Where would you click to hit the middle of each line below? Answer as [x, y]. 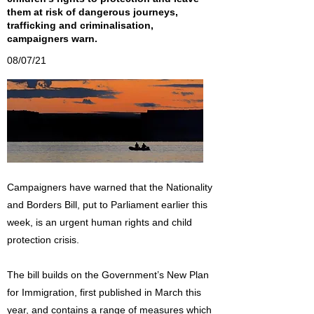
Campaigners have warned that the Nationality [110, 187]
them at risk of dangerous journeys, [93, 12]
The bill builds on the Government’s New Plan [108, 275]
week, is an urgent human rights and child [100, 222]
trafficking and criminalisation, [80, 25]
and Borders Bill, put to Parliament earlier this [107, 205]
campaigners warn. [52, 39]
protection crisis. [43, 240]
